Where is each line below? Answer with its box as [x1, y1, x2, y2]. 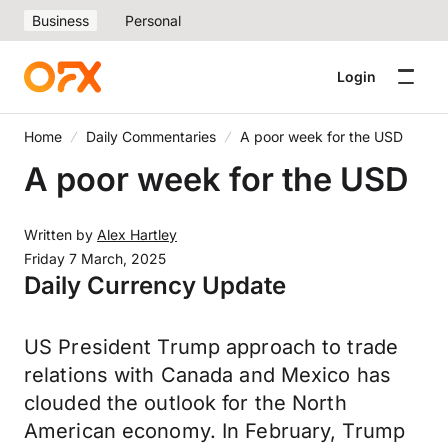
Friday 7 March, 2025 [24, 250, 166, 267]
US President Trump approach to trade [24, 335, 399, 359]
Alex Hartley [97, 226, 177, 243]
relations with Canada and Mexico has [24, 363, 392, 387]
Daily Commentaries [86, 128, 216, 145]
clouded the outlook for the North [24, 391, 347, 415]
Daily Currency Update [24, 271, 286, 300]
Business [32, 12, 89, 29]
